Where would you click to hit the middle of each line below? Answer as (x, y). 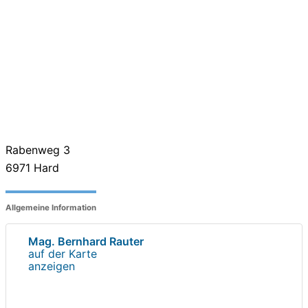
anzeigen (52, 266)
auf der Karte (63, 253)
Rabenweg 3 (38, 150)
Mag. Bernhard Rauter (86, 241)
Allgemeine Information (51, 208)
